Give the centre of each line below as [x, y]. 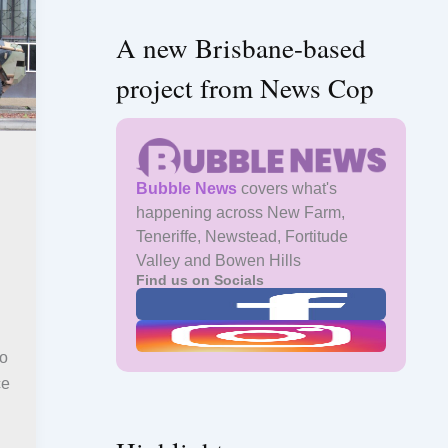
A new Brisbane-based [241, 47]
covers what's [287, 188]
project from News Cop [245, 87]
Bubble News [186, 188]
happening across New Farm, [240, 212]
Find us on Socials [200, 279]
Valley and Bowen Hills [218, 260]
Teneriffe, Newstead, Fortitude [242, 236]
